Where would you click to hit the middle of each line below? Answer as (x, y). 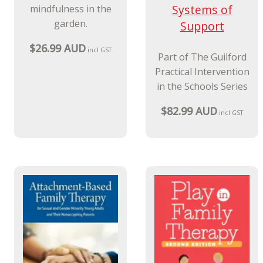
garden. (70, 23)
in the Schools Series (202, 87)
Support (202, 26)
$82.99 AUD (189, 111)
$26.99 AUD (57, 48)
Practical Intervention (202, 72)
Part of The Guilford (202, 57)
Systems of (202, 10)
